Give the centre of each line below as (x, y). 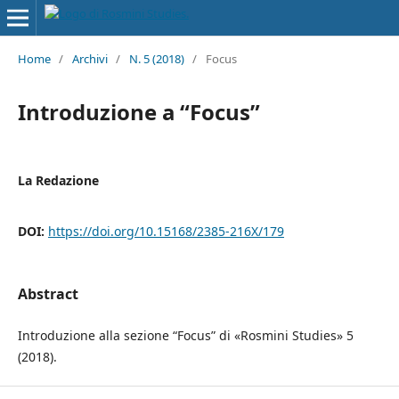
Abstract (48, 293)
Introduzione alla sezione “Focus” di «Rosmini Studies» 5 (185, 335)
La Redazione (58, 180)
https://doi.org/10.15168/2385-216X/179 (166, 231)
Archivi (90, 58)
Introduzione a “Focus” (138, 111)
